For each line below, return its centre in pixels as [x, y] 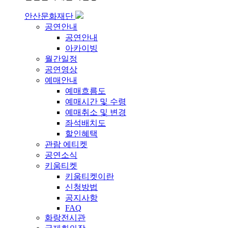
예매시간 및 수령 [96, 102]
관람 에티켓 [66, 145]
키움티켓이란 [90, 177]
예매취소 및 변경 [96, 112]
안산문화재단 [49, 16]
